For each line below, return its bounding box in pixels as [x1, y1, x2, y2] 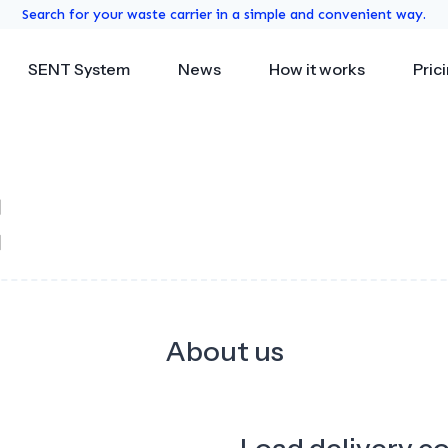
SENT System [28, 58, 130, 79]
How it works [269, 58, 365, 79]
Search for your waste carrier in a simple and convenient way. [22, 6, 426, 23]
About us [164, 333, 284, 368]
